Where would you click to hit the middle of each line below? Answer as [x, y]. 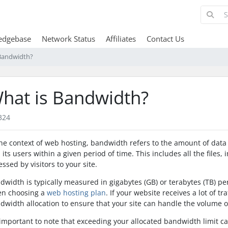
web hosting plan [76, 192]
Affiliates [121, 38]
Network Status [68, 38]
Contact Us [165, 38]
